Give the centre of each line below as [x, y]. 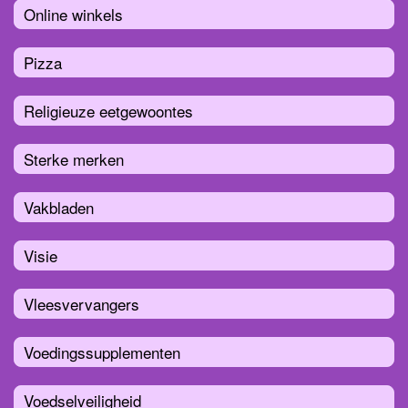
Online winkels [73, 14]
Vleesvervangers [82, 303]
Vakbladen [59, 207]
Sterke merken [74, 158]
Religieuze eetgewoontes [108, 110]
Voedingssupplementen [102, 352]
